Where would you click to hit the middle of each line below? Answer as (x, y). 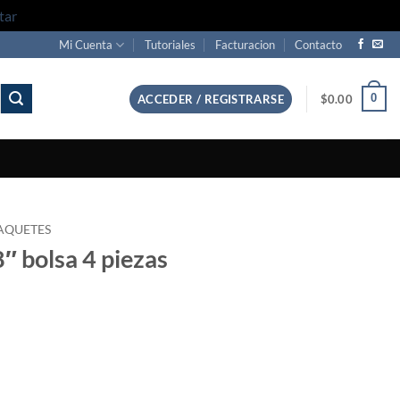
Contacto (319, 45)
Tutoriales (170, 45)
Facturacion (246, 45)
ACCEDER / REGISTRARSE (211, 99)
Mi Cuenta (86, 45)
